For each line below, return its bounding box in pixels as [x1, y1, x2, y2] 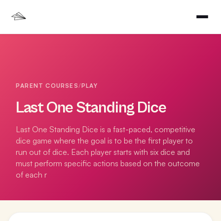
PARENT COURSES [16, 82, 78, 89]
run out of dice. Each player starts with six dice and [16, 147, 190, 157]
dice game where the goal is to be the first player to [16, 136, 193, 146]
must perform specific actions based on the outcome [16, 158, 200, 168]
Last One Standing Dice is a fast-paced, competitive [16, 124, 195, 134]
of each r [16, 170, 47, 180]
